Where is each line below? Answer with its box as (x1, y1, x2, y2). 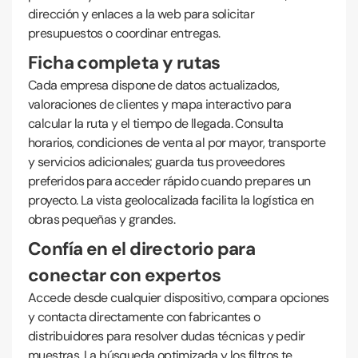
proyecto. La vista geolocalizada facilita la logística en (28, 192, 314, 209)
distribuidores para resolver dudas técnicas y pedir (28, 328, 305, 344)
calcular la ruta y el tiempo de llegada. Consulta (28, 115, 284, 132)
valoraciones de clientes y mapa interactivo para (28, 96, 292, 113)
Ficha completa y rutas (28, 51, 221, 74)
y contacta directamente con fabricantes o (28, 308, 261, 325)
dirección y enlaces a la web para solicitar (28, 6, 255, 22)
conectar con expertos (28, 264, 221, 287)
